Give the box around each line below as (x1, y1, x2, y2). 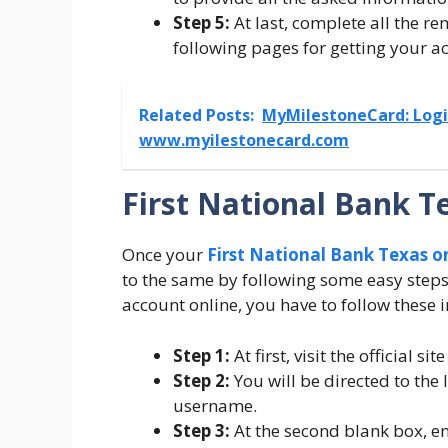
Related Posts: (139, 104, 254, 127)
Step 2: (173, 368, 234, 392)
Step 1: (173, 343, 234, 367)
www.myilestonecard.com (139, 129, 349, 152)
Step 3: (173, 418, 234, 442)
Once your (122, 243, 207, 267)
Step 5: (173, 10, 230, 34)
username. (173, 393, 257, 417)
